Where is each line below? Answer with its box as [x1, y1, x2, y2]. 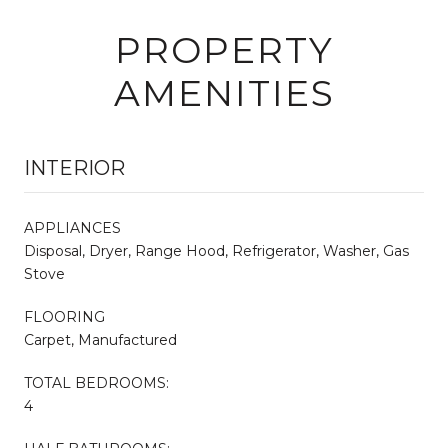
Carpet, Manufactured [24, 330, 177, 349]
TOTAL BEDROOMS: [24, 373, 169, 392]
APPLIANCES [24, 218, 121, 237]
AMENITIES [113, 70, 335, 115]
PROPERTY [114, 27, 334, 72]
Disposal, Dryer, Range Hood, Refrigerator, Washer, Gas [24, 241, 409, 260]
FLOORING [24, 307, 105, 326]
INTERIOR [24, 155, 125, 180]
